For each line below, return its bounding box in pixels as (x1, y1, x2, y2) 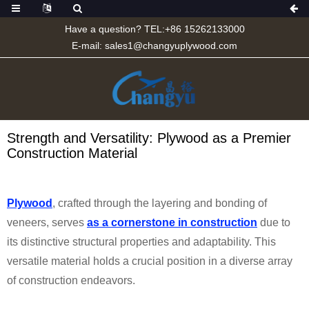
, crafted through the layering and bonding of (52, 197, 267, 209)
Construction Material (7, 146, 137, 161)
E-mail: (72, 40, 105, 51)
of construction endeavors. (7, 275, 135, 286)
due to (257, 217, 290, 228)
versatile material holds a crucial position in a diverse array (7, 255, 292, 267)
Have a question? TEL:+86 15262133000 (64, 23, 245, 34)
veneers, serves (7, 217, 87, 228)
